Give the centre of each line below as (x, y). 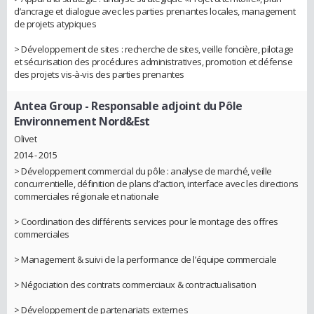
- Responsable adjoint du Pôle (162, 105)
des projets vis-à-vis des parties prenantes (99, 74)
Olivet (26, 139)
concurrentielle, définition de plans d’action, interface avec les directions (157, 184)
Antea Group (48, 105)
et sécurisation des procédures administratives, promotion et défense (153, 61)
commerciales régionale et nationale (87, 197)
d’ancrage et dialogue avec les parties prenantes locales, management (155, 11)
